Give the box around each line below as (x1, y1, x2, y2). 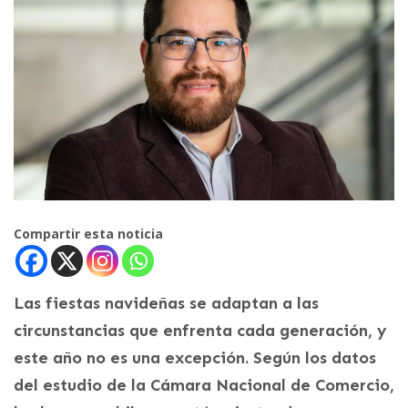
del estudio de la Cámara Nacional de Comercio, (14, 375, 394, 396)
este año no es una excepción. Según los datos (14, 348, 376, 369)
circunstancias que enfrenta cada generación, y (14, 321, 387, 342)
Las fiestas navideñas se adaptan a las (14, 293, 319, 314)
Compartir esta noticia (14, 225, 163, 243)
